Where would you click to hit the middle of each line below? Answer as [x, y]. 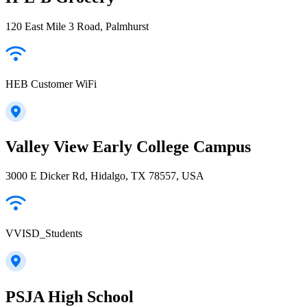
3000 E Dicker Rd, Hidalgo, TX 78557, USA [105, 176]
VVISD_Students [44, 234]
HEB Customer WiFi [51, 84]
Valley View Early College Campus [128, 147]
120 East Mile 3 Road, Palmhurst [77, 26]
